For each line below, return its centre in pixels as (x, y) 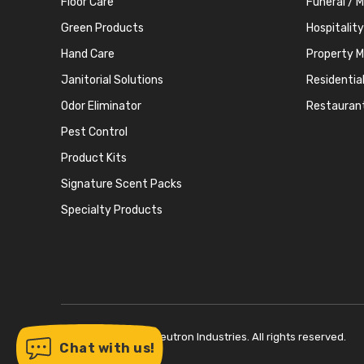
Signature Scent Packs (121, 184)
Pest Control (94, 132)
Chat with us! (107, 348)
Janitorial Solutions (112, 80)
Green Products (102, 28)
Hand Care (87, 54)
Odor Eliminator (101, 106)
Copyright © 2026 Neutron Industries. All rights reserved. (203, 336)
